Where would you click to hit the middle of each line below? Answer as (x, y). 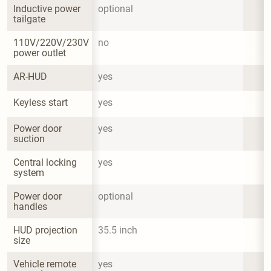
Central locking (46, 162)
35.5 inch (118, 230)
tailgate (29, 19)
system (29, 172)
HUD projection (47, 230)
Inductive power (48, 8)
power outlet (40, 53)
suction (29, 139)
